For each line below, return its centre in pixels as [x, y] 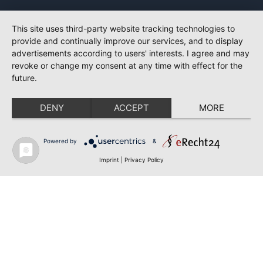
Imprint [109, 160]
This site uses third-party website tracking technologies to [123, 28]
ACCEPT [131, 108]
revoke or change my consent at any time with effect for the [127, 65]
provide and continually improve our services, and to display [127, 41]
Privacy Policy [144, 160]
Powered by [60, 141]
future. [24, 78]
